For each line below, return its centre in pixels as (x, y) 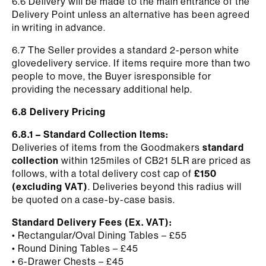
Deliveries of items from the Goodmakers (107, 147)
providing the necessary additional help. (102, 89)
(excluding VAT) (50, 186)
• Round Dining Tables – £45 (75, 248)
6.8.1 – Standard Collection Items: (90, 134)
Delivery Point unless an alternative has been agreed (131, 14)
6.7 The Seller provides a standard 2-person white (126, 50)
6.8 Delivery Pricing (59, 112)
